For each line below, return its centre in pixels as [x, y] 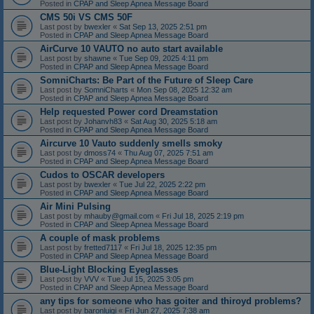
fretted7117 [103, 248]
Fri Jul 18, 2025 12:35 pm [173, 248]
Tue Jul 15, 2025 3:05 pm [150, 279]
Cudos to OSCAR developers [102, 175]
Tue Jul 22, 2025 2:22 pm [162, 185]
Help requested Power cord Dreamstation [129, 112]
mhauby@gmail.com [119, 216]
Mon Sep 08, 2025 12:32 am [184, 90]
